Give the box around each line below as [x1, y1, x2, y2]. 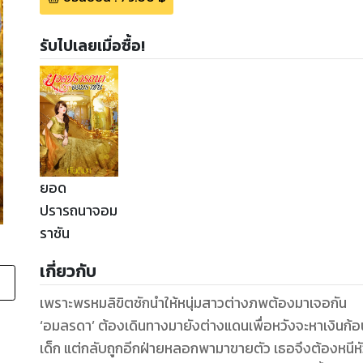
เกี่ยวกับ [39, 258, 96, 284]
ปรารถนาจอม [39, 200, 117, 222]
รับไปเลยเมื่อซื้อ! [39, 34, 145, 58]
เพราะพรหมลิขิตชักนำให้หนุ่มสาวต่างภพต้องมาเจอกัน [39, 293, 347, 314]
